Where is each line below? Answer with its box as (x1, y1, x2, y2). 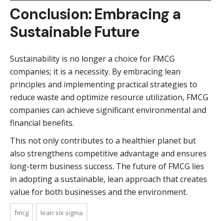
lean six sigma (40, 208, 83, 217)
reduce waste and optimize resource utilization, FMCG (10, 91, 208, 103)
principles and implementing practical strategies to (10, 78, 197, 90)
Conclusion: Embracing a (10, 4, 181, 24)
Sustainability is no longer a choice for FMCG (10, 53, 175, 64)
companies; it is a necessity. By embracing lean (10, 66, 181, 77)
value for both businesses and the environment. (10, 186, 187, 197)
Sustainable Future (10, 22, 139, 41)
